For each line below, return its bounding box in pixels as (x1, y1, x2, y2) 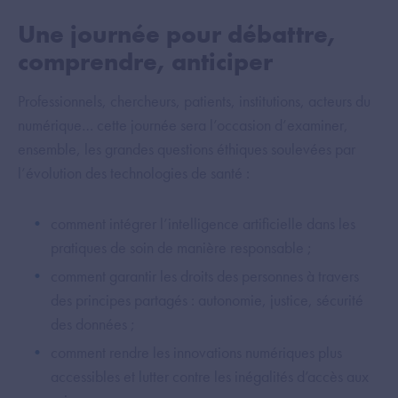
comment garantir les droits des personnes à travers (51, 266, 359, 287)
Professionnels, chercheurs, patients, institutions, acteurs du (18, 91, 370, 112)
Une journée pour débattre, (18, 19, 336, 51)
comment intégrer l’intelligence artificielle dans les (51, 213, 355, 235)
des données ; (51, 314, 135, 335)
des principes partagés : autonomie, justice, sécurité (51, 290, 363, 311)
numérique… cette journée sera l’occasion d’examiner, (18, 115, 348, 136)
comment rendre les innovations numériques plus (51, 342, 342, 363)
